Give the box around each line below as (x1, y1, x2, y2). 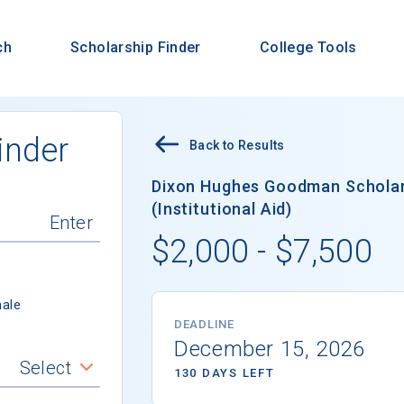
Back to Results (189, 137, 285, 152)
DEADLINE (174, 317, 234, 331)
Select (19, 356, 71, 379)
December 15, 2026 (174, 335, 365, 362)
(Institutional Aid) (151, 198, 293, 218)
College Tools (259, 39, 357, 57)
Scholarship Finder (70, 39, 201, 57)
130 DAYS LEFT (174, 365, 275, 380)
